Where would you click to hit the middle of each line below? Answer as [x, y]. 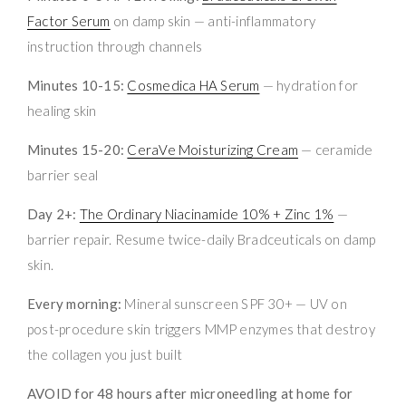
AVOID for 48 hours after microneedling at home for [190, 393]
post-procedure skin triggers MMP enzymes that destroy [201, 329]
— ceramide [336, 149]
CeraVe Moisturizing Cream [213, 149]
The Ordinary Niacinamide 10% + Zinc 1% [207, 213]
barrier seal [63, 174]
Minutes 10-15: [76, 85]
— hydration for [309, 85]
